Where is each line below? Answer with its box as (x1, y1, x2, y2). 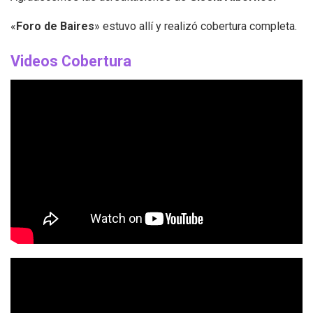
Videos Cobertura (10, 52, 135, 70)
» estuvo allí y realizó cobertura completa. (94, 20, 297, 34)
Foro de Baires (16, 20, 94, 34)
